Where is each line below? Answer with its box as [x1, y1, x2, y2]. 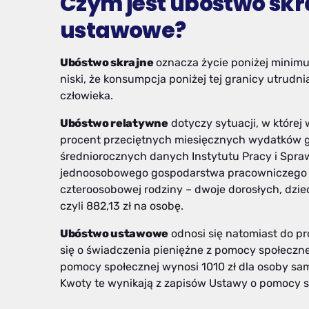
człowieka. [60, 89, 113, 103]
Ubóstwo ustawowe [60, 227, 168, 241]
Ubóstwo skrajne [60, 56, 154, 70]
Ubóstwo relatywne [60, 117, 168, 130]
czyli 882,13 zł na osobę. [60, 199, 183, 213]
